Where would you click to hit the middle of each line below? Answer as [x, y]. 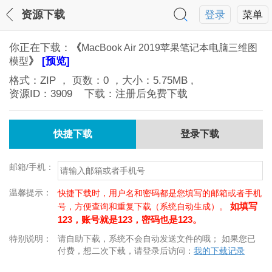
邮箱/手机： [32, 167]
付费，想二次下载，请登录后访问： [126, 251]
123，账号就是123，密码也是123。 [130, 219]
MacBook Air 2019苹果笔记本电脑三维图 [169, 48]
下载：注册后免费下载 [130, 94]
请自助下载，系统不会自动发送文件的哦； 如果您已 [157, 239]
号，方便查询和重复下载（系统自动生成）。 [144, 206]
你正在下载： [40, 48]
